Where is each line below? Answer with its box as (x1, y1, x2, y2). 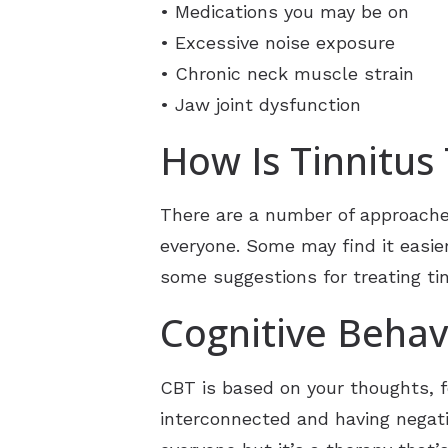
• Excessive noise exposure (160, 31, 395, 53)
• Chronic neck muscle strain (160, 62, 414, 84)
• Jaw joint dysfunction (160, 93, 361, 115)
